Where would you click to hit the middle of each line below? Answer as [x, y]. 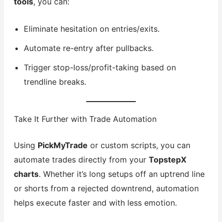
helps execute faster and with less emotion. [95, 202]
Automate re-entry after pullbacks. [88, 48]
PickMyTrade [62, 145]
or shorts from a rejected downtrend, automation [106, 188]
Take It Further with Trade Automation [85, 119]
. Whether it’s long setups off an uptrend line [121, 174]
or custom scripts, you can [139, 145]
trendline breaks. [55, 82]
